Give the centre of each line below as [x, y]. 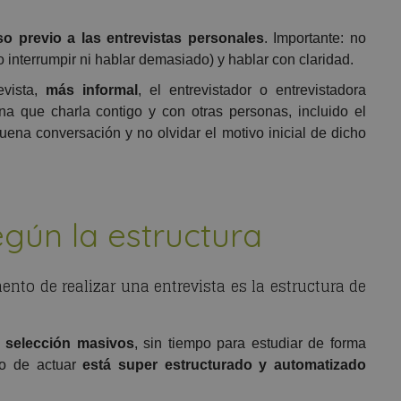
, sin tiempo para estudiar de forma [250, 344]
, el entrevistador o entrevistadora [252, 90]
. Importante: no [315, 38]
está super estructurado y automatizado [221, 365]
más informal [87, 90]
